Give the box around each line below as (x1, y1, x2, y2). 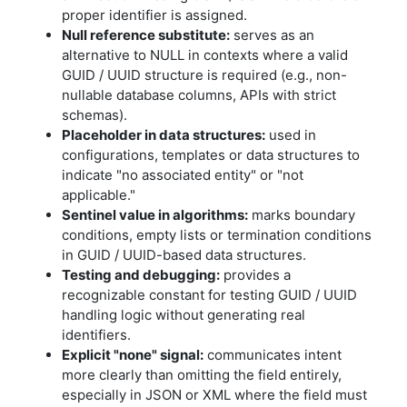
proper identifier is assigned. (62, 6, 247, 24)
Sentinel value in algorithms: (62, 206, 248, 223)
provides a (220, 266, 291, 283)
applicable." (62, 186, 135, 203)
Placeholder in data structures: (62, 126, 265, 144)
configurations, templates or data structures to (62, 146, 360, 164)
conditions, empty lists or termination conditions (62, 226, 372, 243)
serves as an (230, 26, 314, 44)
